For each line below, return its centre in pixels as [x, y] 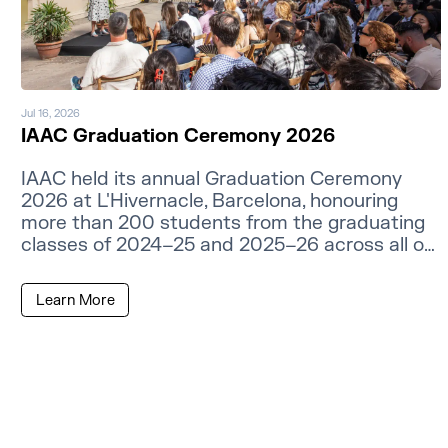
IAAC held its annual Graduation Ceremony [212, 179]
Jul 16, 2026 [51, 113]
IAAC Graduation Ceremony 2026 [178, 136]
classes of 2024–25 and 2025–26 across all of [226, 245]
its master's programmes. [135, 267]
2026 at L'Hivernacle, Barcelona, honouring [210, 201]
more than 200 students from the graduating [223, 223]
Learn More [75, 300]
